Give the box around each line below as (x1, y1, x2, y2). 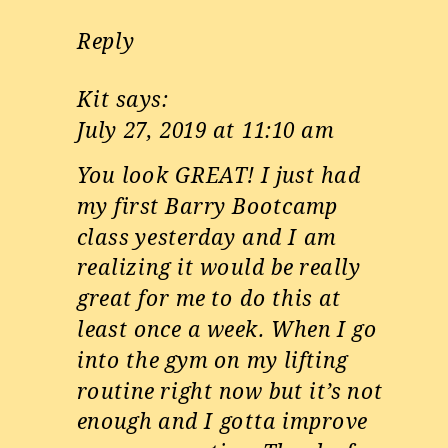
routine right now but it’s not (77, 376, 383, 405)
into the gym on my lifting (77, 345, 349, 374)
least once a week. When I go (77, 314, 378, 343)
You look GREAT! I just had (77, 160, 361, 189)
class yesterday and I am (77, 222, 336, 251)
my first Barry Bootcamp (77, 191, 338, 220)
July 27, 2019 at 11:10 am (77, 116, 334, 145)
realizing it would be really (77, 253, 361, 282)
